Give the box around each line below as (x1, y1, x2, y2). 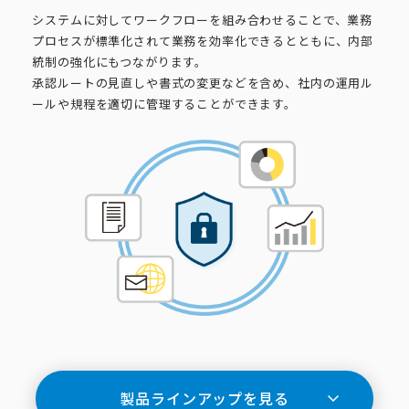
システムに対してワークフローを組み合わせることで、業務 (32, 11, 373, 29)
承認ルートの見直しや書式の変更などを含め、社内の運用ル (32, 74, 374, 92)
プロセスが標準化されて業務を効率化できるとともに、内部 (32, 32, 374, 50)
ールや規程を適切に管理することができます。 (32, 95, 297, 113)
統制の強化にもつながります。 (32, 53, 208, 71)
